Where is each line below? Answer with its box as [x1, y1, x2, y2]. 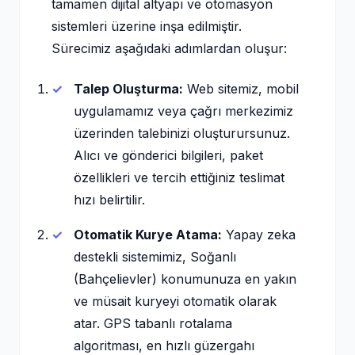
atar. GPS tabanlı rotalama [74, 315, 232, 331]
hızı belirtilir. [74, 192, 145, 208]
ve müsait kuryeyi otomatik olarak [74, 293, 277, 309]
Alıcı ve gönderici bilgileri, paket [74, 147, 263, 163]
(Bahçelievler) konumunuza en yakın [74, 271, 296, 287]
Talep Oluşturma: [74, 81, 183, 97]
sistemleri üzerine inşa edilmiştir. [52, 18, 242, 34]
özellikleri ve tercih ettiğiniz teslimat [74, 170, 284, 185]
